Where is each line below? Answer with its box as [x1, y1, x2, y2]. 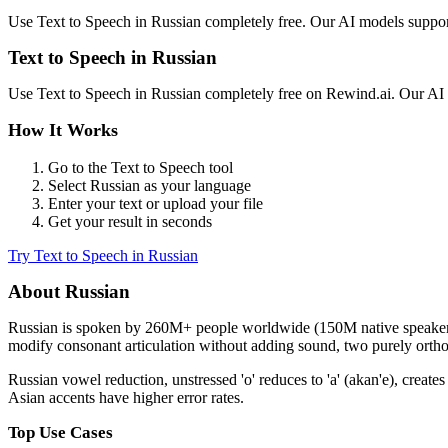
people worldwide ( [192, 318, 319, 336]
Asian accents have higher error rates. [8, 388, 244, 406]
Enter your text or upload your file [48, 194, 263, 212]
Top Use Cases [8, 423, 113, 443]
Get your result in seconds [48, 212, 212, 230]
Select [48, 176, 90, 194]
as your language [140, 176, 251, 194]
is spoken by [58, 318, 145, 336]
